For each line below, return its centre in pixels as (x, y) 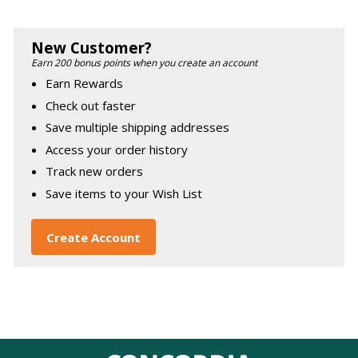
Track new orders (95, 171)
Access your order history (117, 149)
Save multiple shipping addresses (138, 127)
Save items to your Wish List (124, 193)
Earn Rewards (85, 84)
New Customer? (92, 48)
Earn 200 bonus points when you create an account (145, 63)
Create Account (93, 237)
